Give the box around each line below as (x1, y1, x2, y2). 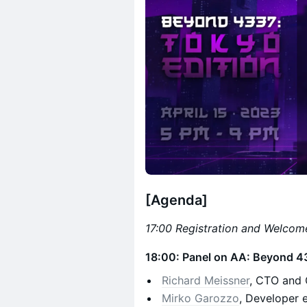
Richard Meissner (162, 273, 249, 287)
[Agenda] (145, 192, 208, 208)
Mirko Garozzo (162, 291, 239, 305)
